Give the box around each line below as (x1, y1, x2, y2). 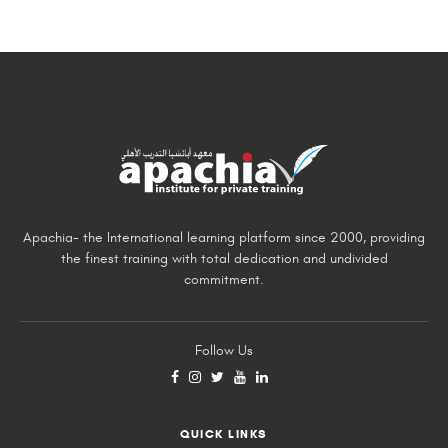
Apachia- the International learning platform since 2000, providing (23, 228, 425, 246)
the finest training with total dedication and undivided (60, 249, 388, 267)
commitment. (184, 270, 264, 288)
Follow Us (195, 341, 253, 359)
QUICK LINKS (180, 425, 268, 441)
